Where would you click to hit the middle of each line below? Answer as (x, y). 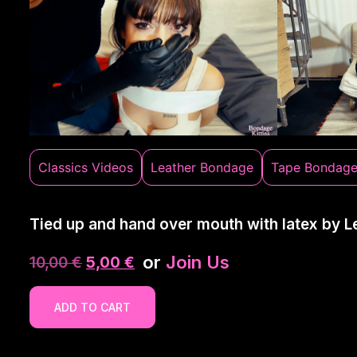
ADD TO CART (92, 307)
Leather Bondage (202, 168)
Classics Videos (86, 168)
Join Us (198, 263)
